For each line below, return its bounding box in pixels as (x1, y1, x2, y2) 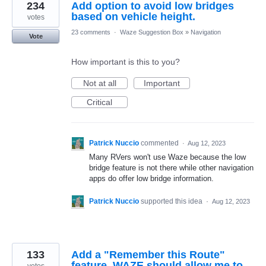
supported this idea (141, 197, 204, 205)
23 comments (71, 28, 110, 36)
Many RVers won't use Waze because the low (89, 153, 246, 162)
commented (141, 139, 180, 148)
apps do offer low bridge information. (89, 174, 214, 183)
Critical (87, 97, 112, 107)
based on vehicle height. (71, 11, 195, 23)
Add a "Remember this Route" (71, 248, 225, 261)
